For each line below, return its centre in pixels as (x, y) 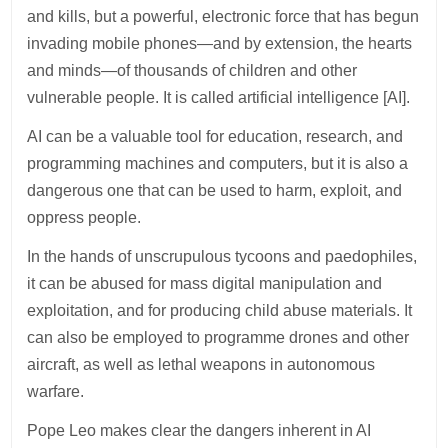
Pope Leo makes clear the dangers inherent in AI (199, 431)
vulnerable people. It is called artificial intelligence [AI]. (219, 98)
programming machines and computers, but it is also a (218, 164)
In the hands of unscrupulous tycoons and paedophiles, (222, 257)
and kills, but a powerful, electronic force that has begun (223, 17)
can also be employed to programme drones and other (218, 338)
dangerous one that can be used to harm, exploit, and (215, 191)
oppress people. (86, 218)
